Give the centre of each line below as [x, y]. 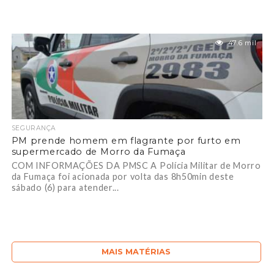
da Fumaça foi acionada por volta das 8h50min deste [123, 176]
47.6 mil [242, 43]
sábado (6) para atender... [65, 187]
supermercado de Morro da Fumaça [98, 152]
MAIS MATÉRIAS [136, 252]
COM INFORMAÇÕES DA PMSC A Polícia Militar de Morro [136, 165]
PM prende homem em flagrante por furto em [126, 141]
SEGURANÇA [33, 128]
